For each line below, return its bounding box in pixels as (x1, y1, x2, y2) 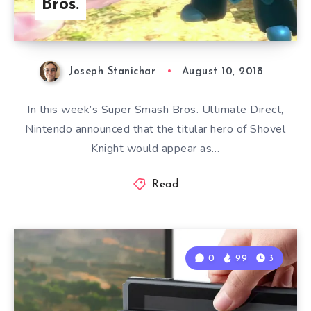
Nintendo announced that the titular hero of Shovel (25, 121, 286, 137)
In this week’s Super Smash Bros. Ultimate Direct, (27, 101, 284, 117)
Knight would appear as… (91, 140, 220, 156)
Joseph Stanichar (69, 66, 156, 77)
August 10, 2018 (181, 66, 264, 77)
